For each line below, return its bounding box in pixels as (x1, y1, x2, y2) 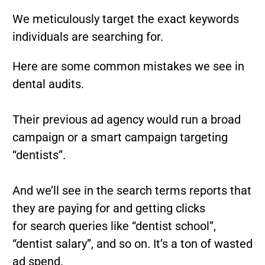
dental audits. (12, 77, 84, 92)
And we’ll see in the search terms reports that (12, 183, 251, 198)
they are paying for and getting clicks (12, 201, 205, 216)
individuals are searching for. (12, 30, 163, 44)
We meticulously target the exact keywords (12, 12, 239, 27)
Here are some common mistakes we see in (12, 59, 244, 74)
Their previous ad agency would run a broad (12, 112, 241, 127)
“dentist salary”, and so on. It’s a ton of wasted (12, 237, 253, 251)
